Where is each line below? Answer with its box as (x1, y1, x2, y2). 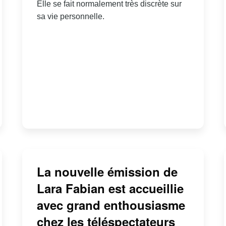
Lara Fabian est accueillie (36, 180, 184, 197)
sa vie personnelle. (36, 12, 104, 21)
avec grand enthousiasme (36, 196, 185, 214)
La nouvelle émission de (36, 163, 178, 181)
